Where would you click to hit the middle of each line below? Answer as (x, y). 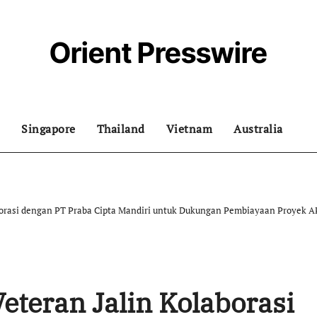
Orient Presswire (158, 53)
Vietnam (189, 129)
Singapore (48, 129)
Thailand (121, 129)
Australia (258, 129)
